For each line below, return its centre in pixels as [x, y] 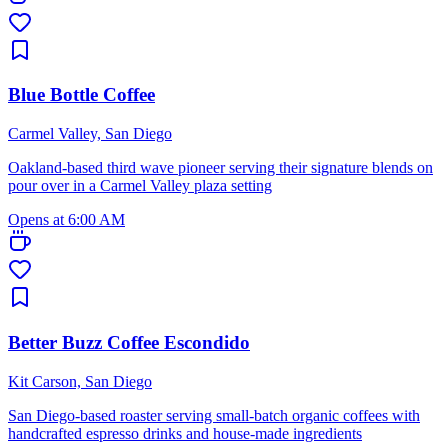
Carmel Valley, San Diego [90, 134]
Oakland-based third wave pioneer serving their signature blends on [220, 168]
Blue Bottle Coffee [81, 95]
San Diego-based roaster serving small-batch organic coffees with [214, 415]
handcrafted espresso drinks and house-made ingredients [185, 433]
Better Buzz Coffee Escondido [129, 342]
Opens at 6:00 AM [66, 220]
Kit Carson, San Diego [80, 381]
